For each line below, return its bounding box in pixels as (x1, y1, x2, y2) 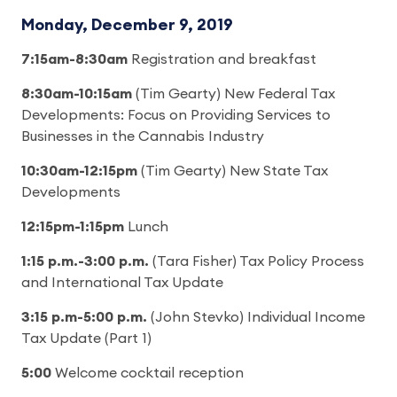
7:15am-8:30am (21, 52, 128, 66)
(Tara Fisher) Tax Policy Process (149, 254, 364, 269)
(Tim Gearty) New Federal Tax (136, 87, 335, 101)
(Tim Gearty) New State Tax (141, 164, 328, 178)
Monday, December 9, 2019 (21, 17, 233, 33)
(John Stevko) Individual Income (151, 310, 365, 324)
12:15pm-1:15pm (21, 220, 128, 234)
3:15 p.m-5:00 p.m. (21, 310, 151, 324)
